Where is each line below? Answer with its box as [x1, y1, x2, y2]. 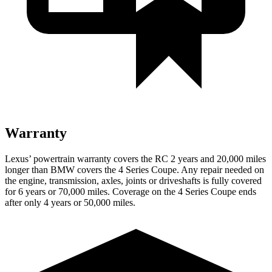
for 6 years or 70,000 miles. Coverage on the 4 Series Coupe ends [5, 186, 256, 197]
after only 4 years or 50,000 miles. [5, 197, 135, 208]
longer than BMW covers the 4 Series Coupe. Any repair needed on [5, 164, 264, 175]
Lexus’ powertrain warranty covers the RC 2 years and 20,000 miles [5, 153, 266, 164]
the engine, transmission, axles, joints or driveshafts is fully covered [5, 175, 262, 186]
